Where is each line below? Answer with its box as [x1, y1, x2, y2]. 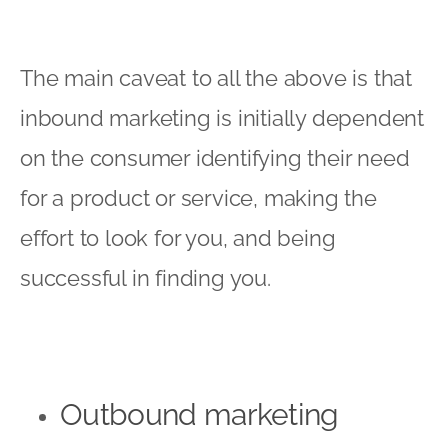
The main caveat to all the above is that [20, 64, 412, 91]
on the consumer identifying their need [20, 144, 410, 171]
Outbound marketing [60, 396, 339, 432]
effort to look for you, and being [20, 224, 336, 251]
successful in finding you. [20, 264, 271, 291]
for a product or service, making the [20, 184, 377, 211]
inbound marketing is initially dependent [20, 104, 424, 131]
